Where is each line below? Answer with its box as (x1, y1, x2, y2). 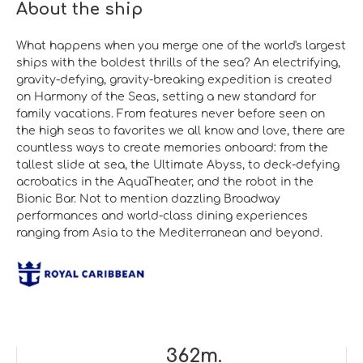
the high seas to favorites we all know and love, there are (16, 124, 345, 137)
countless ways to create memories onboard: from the (16, 141, 328, 154)
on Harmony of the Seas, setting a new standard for (16, 90, 316, 103)
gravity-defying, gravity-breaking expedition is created (16, 73, 332, 86)
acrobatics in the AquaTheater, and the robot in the (16, 175, 314, 188)
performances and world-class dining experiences (16, 209, 308, 222)
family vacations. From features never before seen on (16, 107, 325, 120)
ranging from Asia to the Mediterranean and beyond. (16, 226, 322, 239)
